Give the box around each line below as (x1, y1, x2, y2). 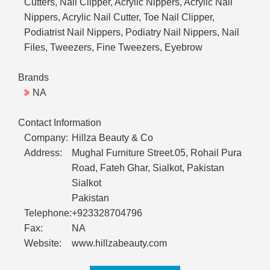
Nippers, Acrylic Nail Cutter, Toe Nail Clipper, (24, 12, 215, 23)
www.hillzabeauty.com (72, 238, 167, 249)
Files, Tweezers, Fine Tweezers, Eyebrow (24, 42, 202, 53)
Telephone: (24, 208, 72, 219)
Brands (18, 72, 49, 83)
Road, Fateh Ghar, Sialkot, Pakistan (72, 163, 224, 174)
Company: (24, 133, 68, 143)
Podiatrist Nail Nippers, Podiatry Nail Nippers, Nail (24, 27, 239, 38)
